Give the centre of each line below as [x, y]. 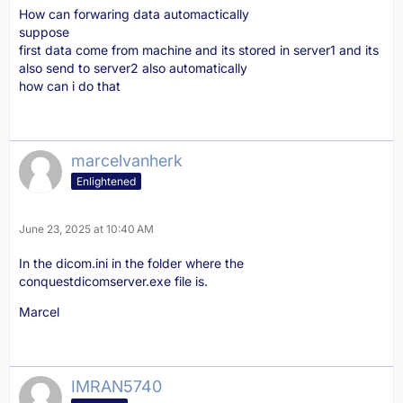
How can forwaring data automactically [134, 14]
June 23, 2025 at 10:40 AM [86, 229]
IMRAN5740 [116, 386]
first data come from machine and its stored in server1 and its [199, 50]
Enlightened [106, 181]
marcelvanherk [127, 161]
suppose [44, 32]
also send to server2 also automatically [133, 68]
